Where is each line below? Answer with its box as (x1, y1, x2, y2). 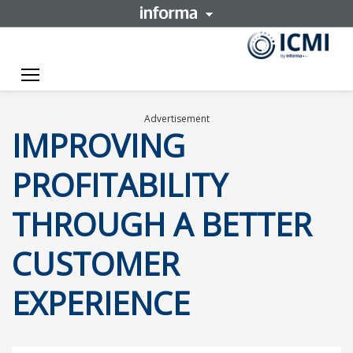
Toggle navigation (29, 64, 164, 86)
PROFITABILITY (12, 163, 228, 207)
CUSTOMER (12, 242, 180, 286)
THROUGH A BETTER (12, 203, 312, 247)
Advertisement (143, 112, 210, 126)
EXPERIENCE (12, 281, 190, 325)
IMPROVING (12, 124, 185, 168)
